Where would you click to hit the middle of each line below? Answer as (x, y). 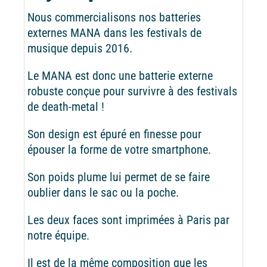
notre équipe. (58, 235)
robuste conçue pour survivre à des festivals (132, 91)
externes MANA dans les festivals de (114, 32)
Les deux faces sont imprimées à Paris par (128, 220)
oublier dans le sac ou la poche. (103, 192)
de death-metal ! (66, 106)
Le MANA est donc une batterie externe (120, 75)
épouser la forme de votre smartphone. (119, 149)
